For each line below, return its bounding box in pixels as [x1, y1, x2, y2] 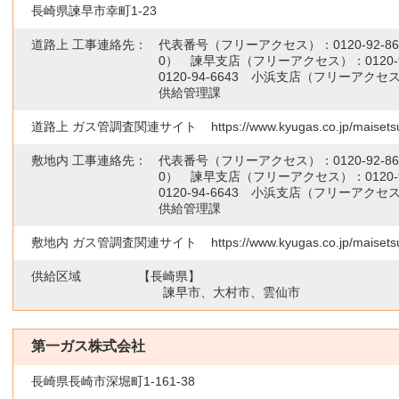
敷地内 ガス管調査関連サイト [31, 235, 197, 249]
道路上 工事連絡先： [31, 37, 147, 52]
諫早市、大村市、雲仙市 [162, 285, 300, 299]
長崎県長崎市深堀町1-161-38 [31, 374, 195, 388]
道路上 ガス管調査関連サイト [31, 119, 197, 134]
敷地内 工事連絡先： [31, 153, 147, 167]
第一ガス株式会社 [31, 338, 145, 354]
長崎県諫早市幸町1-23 [31, 4, 157, 18]
